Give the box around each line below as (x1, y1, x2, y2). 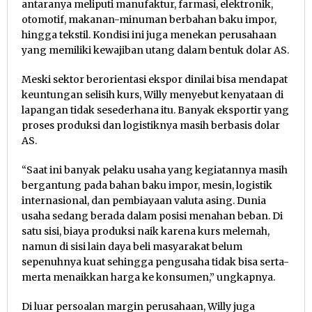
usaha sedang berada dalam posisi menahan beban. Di (22, 210, 283, 223)
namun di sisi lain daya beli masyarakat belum (22, 240, 242, 253)
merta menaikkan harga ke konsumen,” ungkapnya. (22, 271, 275, 284)
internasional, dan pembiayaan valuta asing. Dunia (22, 194, 266, 208)
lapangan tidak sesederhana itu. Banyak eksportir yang (22, 104, 289, 117)
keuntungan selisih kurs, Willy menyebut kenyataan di (22, 88, 283, 102)
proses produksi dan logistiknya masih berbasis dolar (22, 119, 280, 132)
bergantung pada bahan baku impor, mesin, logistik (22, 179, 272, 192)
